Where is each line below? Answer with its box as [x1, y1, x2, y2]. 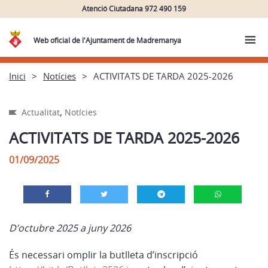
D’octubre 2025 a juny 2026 [9, 221, 131, 234]
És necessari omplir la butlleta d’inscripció [9, 248, 198, 261]
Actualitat [22, 106, 60, 118]
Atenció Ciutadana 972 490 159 [82, 3, 186, 14]
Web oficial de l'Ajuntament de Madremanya [33, 35, 182, 45]
